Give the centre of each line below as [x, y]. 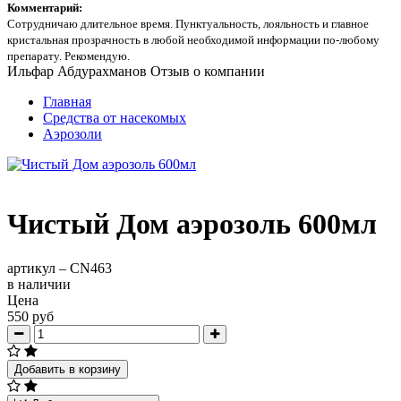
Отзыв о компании [208, 71]
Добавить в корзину [68, 369]
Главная [67, 102]
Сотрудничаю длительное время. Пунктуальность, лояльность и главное [188, 24]
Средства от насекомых [115, 118]
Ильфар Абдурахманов [77, 71]
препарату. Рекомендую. [70, 56]
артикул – [38, 268]
